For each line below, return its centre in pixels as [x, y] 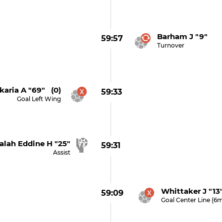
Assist [61, 152]
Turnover [170, 45]
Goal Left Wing [39, 99]
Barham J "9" [182, 36]
